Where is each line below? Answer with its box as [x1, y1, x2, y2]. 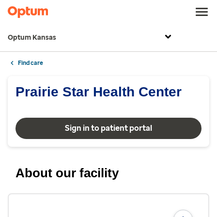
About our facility [15, 166, 119, 180]
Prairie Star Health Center [15, 84, 182, 99]
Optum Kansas [8, 33, 56, 42]
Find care [18, 60, 43, 66]
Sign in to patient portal [65, 124, 152, 133]
